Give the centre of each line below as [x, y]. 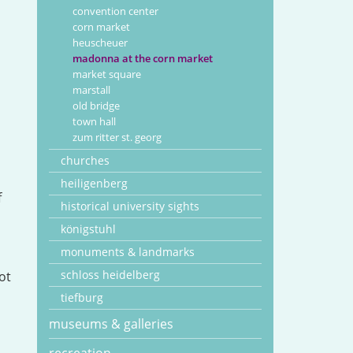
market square [107, 74]
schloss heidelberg [111, 275]
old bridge [97, 106]
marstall [92, 90]
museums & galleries [111, 324]
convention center [116, 11]
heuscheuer [100, 43]
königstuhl [89, 229]
